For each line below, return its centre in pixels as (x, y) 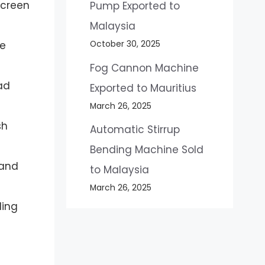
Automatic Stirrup (135, 130)
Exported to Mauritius (144, 88)
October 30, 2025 (125, 44)
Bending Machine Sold (146, 150)
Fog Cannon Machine (144, 68)
